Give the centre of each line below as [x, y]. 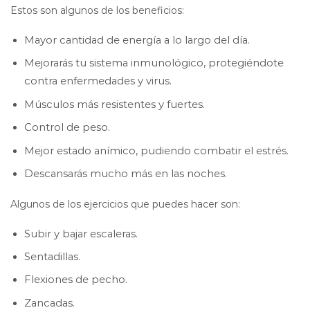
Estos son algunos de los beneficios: [97, 11]
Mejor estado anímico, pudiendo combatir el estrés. [156, 151]
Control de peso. [67, 128]
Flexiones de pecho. [76, 280]
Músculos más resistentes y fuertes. [115, 104]
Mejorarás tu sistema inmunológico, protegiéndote [154, 63]
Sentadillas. [52, 256]
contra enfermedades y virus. [98, 81]
